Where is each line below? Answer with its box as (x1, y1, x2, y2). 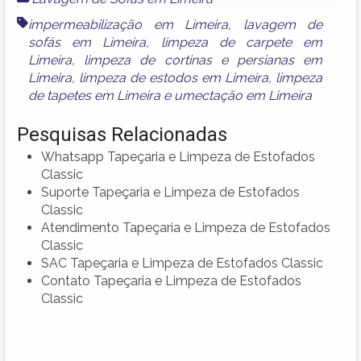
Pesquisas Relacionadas (17, 122, 227, 146)
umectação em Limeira (174, 87, 312, 103)
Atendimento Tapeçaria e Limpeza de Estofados (41, 219, 330, 235)
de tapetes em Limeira (28, 87, 160, 103)
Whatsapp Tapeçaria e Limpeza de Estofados (41, 148, 315, 164)
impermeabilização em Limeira (28, 16, 229, 32)
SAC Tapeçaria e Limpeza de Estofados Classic (41, 255, 323, 271)
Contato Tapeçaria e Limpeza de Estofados (41, 272, 301, 288)
